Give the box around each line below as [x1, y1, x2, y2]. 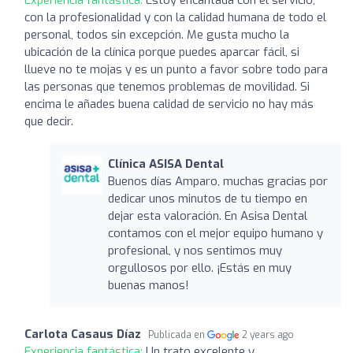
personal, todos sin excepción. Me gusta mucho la [24, 26, 289, 43]
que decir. [24, 113, 73, 129]
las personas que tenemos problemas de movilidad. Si [24, 78, 310, 95]
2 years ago [242, 328, 295, 341]
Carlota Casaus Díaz [24, 325, 141, 342]
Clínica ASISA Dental [107, 155, 224, 172]
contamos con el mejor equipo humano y [107, 225, 323, 241]
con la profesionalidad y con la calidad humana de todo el [24, 9, 326, 25]
